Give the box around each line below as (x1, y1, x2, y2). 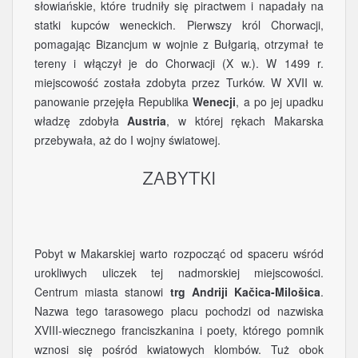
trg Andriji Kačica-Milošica (169, 284, 321, 300)
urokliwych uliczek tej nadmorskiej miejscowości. (34, 265, 324, 280)
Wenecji (193, 93, 237, 109)
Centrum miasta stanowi (34, 284, 170, 300)
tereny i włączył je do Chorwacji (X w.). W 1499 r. (34, 55, 324, 71)
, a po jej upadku (236, 93, 324, 109)
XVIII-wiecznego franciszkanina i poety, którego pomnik (34, 322, 324, 338)
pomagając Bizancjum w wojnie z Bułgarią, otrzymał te (34, 36, 324, 52)
